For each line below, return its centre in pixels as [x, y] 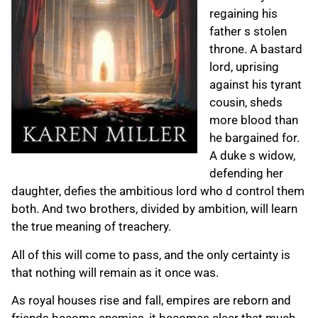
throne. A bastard [256, 49]
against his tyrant [256, 85]
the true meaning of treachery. [91, 227]
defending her [246, 174]
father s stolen [248, 32]
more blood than [254, 120]
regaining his [243, 14]
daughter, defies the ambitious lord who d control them [158, 191]
